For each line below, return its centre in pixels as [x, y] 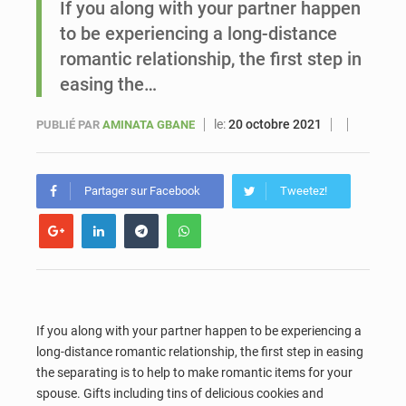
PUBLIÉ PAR [68, 125]
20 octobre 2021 [275, 124]
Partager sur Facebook [142, 191]
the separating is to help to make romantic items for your [194, 372]
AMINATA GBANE [150, 125]
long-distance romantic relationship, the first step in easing [200, 352]
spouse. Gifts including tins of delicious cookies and [180, 393]
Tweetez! [304, 191]
